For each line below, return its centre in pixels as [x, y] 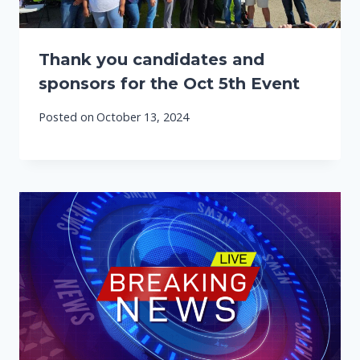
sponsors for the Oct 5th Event [169, 84]
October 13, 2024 [143, 117]
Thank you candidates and [151, 60]
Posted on [66, 117]
